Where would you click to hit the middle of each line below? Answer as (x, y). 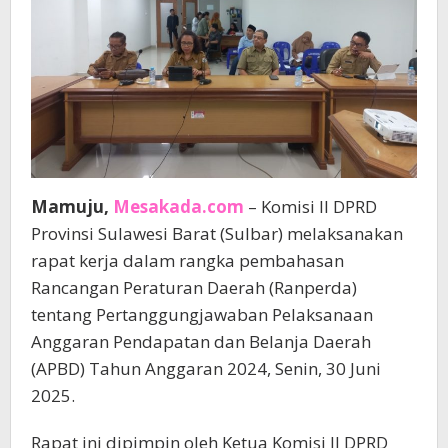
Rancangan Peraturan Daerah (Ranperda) (194, 287)
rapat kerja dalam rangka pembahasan (187, 260)
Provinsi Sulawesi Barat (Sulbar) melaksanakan (217, 233)
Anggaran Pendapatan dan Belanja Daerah (201, 341)
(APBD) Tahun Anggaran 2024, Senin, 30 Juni (206, 368)
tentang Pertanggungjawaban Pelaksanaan (202, 314)
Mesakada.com (176, 206)
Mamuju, (70, 206)
